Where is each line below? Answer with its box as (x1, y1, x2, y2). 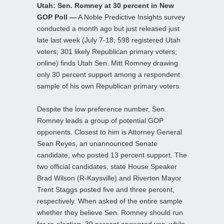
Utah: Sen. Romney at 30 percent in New (37, 1, 174, 9)
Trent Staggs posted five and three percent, (37, 185, 174, 193)
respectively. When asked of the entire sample (37, 196, 182, 205)
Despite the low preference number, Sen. (37, 104, 166, 113)
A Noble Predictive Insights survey (76, 12, 185, 21)
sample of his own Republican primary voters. (37, 81, 181, 90)
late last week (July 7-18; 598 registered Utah (37, 35, 180, 44)
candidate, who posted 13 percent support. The (37, 150, 187, 159)
